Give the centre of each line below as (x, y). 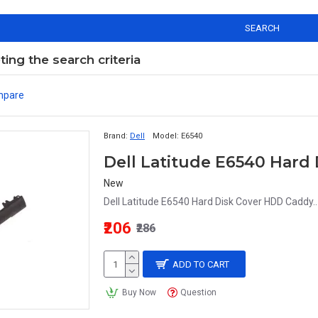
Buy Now (139, 292)
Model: (166, 136)
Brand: (116, 136)
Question (199, 292)
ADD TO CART (201, 264)
